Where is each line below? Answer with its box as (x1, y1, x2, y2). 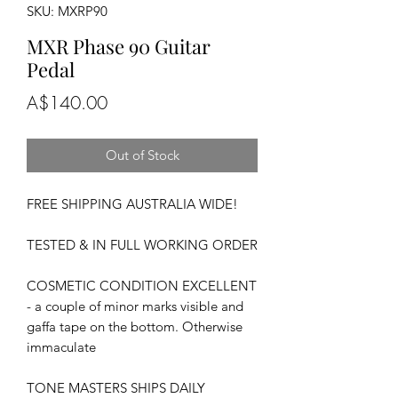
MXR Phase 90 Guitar (27, 32, 211, 60)
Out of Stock (105, 146, 179, 163)
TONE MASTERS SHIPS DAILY (27, 378, 205, 396)
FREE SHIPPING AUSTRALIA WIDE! (27, 195, 238, 212)
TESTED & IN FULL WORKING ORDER (27, 235, 258, 253)
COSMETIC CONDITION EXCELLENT (27, 276, 257, 294)
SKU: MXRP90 (27, 2, 107, 20)
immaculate (27, 338, 96, 355)
